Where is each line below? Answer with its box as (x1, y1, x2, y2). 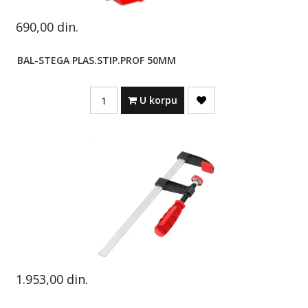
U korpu (136, 93, 177, 107)
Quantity (89, 86, 129, 98)
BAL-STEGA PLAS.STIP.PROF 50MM (17, 54, 177, 67)
